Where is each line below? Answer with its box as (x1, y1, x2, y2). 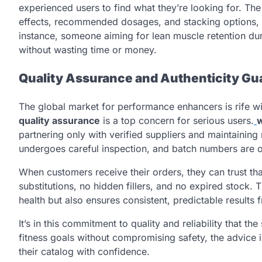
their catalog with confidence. (19, 245, 150, 257)
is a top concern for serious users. (100, 114, 254, 126)
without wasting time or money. (19, 44, 157, 56)
